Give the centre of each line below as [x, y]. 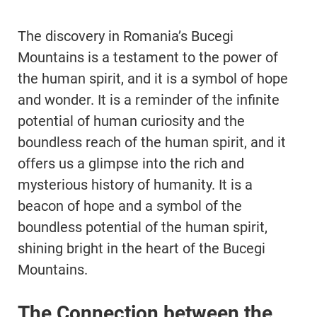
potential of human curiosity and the [131, 121]
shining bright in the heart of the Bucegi [142, 249]
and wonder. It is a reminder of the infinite [149, 100]
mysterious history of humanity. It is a [135, 185]
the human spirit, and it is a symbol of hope [153, 79]
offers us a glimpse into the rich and [131, 164]
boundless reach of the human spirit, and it [152, 143]
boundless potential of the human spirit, [143, 227]
